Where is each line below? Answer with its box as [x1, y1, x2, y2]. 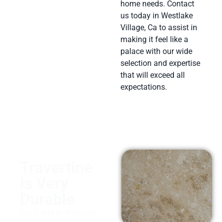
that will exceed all [120, 70, 185, 80]
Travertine [20, 158, 93, 177]
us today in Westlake [120, 10, 193, 20]
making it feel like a [120, 34, 188, 44]
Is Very [20, 173, 68, 193]
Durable [20, 189, 74, 209]
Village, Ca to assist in [120, 22, 197, 32]
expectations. [120, 82, 167, 92]
